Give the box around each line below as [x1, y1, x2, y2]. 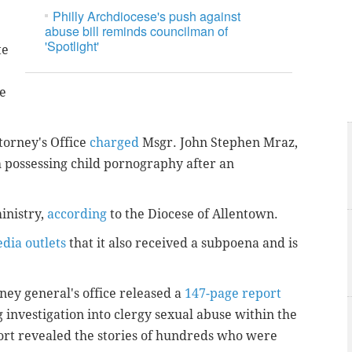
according [47, 206, 107, 222]
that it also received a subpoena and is [69, 235, 298, 251]
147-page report [185, 285, 281, 301]
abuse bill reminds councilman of [45, 22, 229, 41]
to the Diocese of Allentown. [107, 206, 278, 222]
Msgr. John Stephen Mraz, [139, 134, 298, 150]
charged [90, 134, 139, 150]
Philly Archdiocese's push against [53, 7, 241, 26]
